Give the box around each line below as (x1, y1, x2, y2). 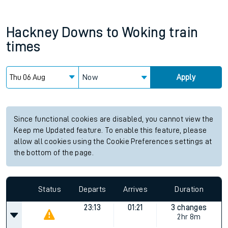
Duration (175, 185, 204, 193)
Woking (122, 25, 166, 40)
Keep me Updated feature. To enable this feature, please (14, 127, 207, 134)
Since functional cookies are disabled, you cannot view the (14, 116, 214, 123)
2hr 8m (177, 213, 201, 221)
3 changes (171, 204, 207, 212)
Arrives (123, 185, 148, 193)
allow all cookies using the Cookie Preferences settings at (14, 138, 212, 146)
